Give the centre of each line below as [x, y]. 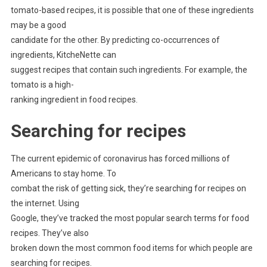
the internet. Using [45, 204]
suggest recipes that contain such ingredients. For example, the [129, 70]
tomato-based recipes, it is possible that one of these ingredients [132, 10]
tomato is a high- [42, 85]
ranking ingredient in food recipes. [74, 100]
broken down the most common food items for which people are [131, 248]
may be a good [38, 25]
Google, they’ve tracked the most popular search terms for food [130, 218]
